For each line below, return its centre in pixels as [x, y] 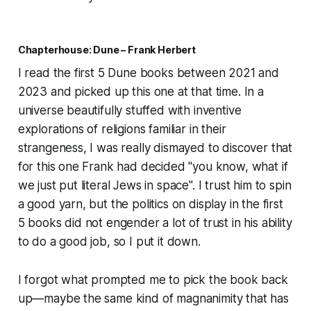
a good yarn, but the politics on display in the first [150, 204]
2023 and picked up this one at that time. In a [141, 92]
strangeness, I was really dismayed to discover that [155, 148]
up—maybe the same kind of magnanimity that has [153, 299]
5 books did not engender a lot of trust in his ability [155, 223]
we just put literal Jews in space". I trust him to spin [154, 186]
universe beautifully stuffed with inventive [129, 111]
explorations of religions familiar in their [122, 129]
